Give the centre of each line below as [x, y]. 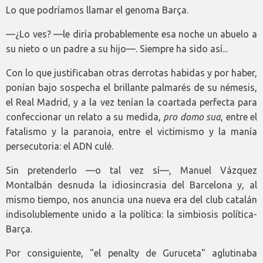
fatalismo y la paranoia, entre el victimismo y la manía [131, 132]
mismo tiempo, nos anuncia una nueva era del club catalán [131, 200]
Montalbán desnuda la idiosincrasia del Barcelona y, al [131, 185]
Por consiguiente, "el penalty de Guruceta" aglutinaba [131, 253]
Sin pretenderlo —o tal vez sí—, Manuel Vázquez [131, 171]
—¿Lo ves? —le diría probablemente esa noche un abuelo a [131, 34]
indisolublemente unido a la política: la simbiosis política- [131, 215]
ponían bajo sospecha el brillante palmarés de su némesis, [131, 88]
